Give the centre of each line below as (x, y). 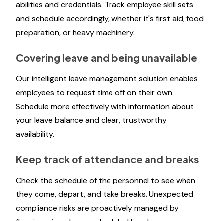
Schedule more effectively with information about (105, 106)
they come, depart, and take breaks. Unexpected (105, 194)
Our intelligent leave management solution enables (107, 79)
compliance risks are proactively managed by (97, 208)
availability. (35, 134)
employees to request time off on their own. (95, 92)
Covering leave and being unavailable (107, 57)
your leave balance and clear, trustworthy (91, 120)
